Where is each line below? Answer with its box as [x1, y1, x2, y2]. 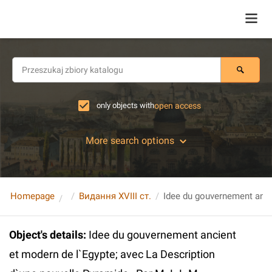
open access [154, 101, 201, 110]
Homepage [10, 190, 55, 202]
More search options [86, 135, 174, 146]
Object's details [9, 228, 83, 241]
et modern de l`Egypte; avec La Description [9, 248, 215, 260]
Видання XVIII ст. [79, 190, 151, 202]
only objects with [97, 101, 154, 110]
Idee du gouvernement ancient [89, 228, 236, 241]
